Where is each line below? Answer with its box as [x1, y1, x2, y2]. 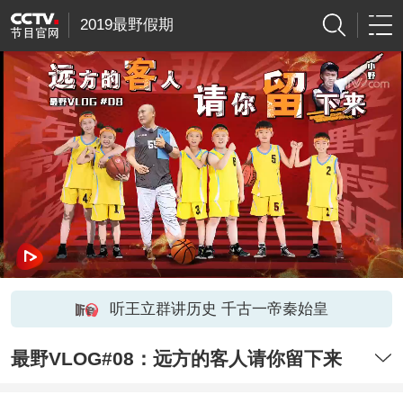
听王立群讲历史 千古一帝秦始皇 [109, 300, 328, 318]
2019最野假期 [79, 16, 174, 34]
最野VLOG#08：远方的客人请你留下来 [10, 348, 342, 370]
